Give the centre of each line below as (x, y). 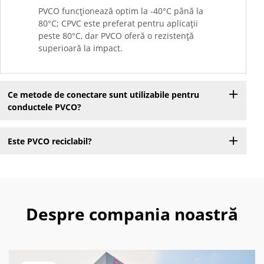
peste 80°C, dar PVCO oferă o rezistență (116, 36)
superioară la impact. (80, 48)
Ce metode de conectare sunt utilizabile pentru (103, 94)
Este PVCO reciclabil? (49, 141)
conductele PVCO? (44, 107)
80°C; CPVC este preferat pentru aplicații (118, 24)
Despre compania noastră (132, 214)
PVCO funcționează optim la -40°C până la (121, 11)
